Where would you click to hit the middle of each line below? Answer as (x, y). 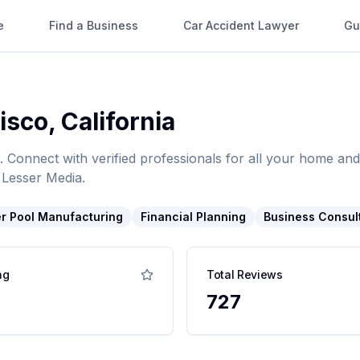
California (118, 121)
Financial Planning (193, 217)
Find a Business (94, 25)
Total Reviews (245, 274)
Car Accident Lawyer (241, 25)
